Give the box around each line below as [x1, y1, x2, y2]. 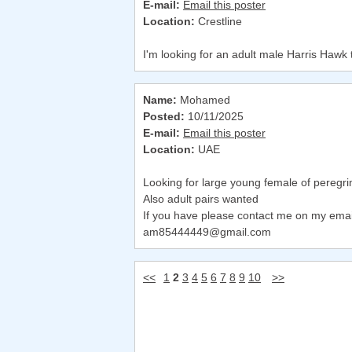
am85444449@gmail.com [143, 225, 271, 239]
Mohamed [177, 93, 230, 107]
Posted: [143, 110, 185, 123]
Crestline [195, 15, 242, 28]
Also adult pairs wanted [143, 192, 258, 206]
